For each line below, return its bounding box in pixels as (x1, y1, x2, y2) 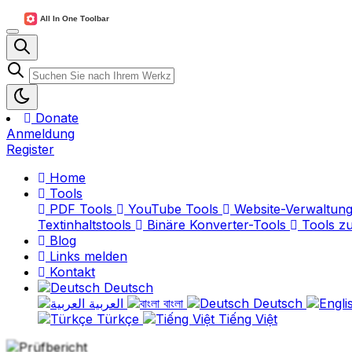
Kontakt (46, 264, 95, 280)
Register (6, 141, 54, 157)
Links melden (46, 248, 127, 264)
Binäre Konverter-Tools (143, 217, 290, 233)
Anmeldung (6, 126, 75, 141)
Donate (31, 110, 79, 126)
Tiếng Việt (214, 311, 277, 327)
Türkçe (93, 311, 143, 327)
